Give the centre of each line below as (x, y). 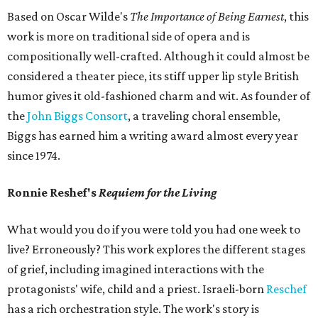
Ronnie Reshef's (53, 192)
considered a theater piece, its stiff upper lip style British (153, 76)
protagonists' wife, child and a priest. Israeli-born (137, 289)
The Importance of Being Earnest (207, 16)
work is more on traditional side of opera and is (128, 36)
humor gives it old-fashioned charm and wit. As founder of (159, 96)
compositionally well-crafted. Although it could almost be (158, 56)
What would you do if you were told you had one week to (154, 229)
